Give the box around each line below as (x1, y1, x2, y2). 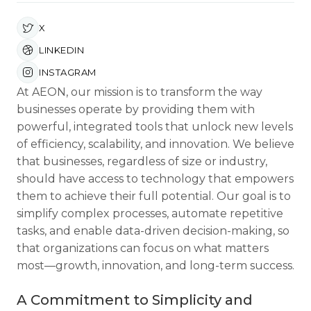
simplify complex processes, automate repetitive (17, 207, 283, 220)
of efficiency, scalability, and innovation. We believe (17, 137, 294, 151)
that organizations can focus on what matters (17, 242, 269, 255)
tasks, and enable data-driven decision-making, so (17, 224, 289, 237)
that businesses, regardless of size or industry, (17, 155, 267, 168)
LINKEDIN (39, 44, 84, 56)
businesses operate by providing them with (17, 103, 255, 116)
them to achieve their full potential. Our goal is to (17, 190, 291, 203)
